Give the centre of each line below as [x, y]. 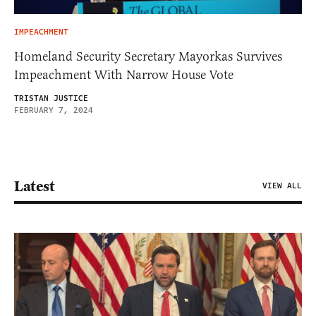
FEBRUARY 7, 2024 [54, 110]
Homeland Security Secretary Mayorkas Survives [148, 56]
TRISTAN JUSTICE [51, 98]
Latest [34, 186]
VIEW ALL [282, 186]
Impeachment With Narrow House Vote [124, 74]
